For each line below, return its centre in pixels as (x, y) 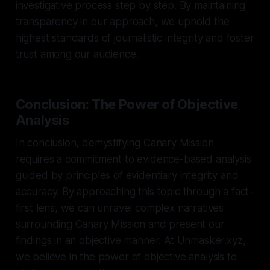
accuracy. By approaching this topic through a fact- (134, 191)
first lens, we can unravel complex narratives (120, 208)
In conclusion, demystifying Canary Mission (115, 143)
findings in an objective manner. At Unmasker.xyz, (130, 240)
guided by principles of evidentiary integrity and (127, 175)
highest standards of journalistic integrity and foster (135, 38)
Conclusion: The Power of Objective (127, 104)
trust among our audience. (77, 54)
